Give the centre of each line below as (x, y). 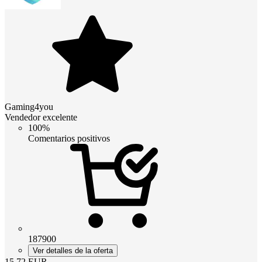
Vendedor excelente (41, 118)
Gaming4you (29, 107)
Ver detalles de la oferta (73, 251)
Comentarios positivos (69, 139)
